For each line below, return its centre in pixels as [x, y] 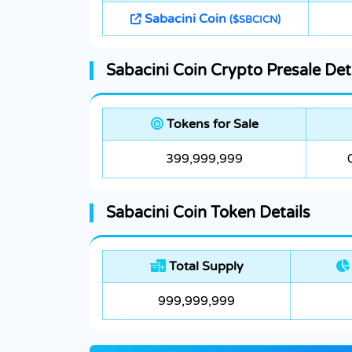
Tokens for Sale [211, 125]
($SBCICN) [255, 20]
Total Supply [204, 267]
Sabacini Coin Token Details [208, 213]
